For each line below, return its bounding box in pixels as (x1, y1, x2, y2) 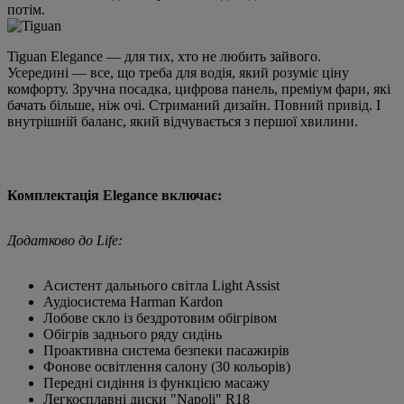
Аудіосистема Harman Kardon (43, 293, 223, 309)
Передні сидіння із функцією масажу (43, 374, 270, 390)
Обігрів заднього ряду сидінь (43, 326, 222, 342)
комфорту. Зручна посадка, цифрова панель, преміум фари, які (7, 80, 390, 96)
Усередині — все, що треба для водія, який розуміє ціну (7, 64, 349, 80)
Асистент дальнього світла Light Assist (43, 277, 280, 293)
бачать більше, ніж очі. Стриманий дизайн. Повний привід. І (7, 96, 381, 113)
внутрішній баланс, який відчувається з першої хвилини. (7, 113, 358, 129)
